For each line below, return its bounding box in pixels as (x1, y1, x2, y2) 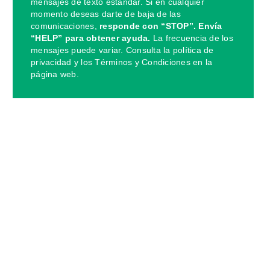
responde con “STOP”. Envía (99, 20, 222, 31)
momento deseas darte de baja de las (31, 8, 181, 19)
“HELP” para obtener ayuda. (31, 33, 151, 43)
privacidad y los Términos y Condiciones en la (31, 57, 213, 67)
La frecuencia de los (150, 33, 233, 43)
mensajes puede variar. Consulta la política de (31, 45, 214, 55)
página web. (31, 69, 79, 79)
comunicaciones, (31, 20, 99, 31)
